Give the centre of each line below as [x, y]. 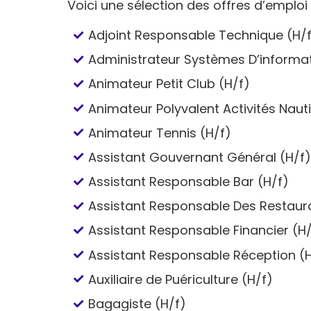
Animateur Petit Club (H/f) [169, 84]
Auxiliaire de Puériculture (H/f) [181, 279]
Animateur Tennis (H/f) [160, 133]
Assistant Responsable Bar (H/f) [189, 182]
